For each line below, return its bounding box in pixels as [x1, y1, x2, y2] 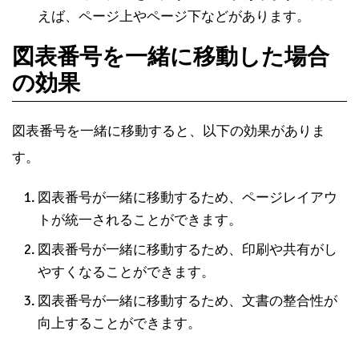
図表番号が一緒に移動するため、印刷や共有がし [38, 240, 337, 258]
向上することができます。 [38, 315, 201, 333]
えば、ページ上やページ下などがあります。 [38, 8, 310, 26]
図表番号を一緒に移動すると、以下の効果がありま [12, 123, 325, 140]
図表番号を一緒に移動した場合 [12, 43, 329, 71]
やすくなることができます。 [38, 263, 215, 280]
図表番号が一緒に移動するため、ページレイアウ [38, 189, 337, 207]
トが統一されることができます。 [38, 212, 242, 229]
